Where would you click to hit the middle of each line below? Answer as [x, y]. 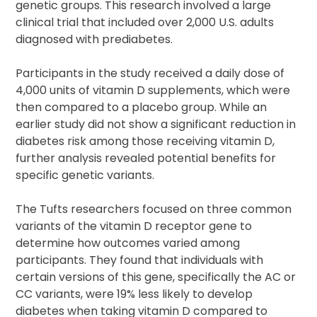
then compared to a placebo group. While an [142, 108]
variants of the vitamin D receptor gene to [134, 226]
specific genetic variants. [85, 175]
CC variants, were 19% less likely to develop [134, 294]
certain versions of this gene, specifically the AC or [156, 277]
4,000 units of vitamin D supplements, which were [153, 91]
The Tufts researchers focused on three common [154, 209]
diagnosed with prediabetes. [94, 40]
